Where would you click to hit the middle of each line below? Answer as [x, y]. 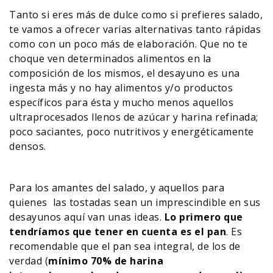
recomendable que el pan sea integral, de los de [125, 246]
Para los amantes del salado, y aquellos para [117, 188]
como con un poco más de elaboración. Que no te [128, 44]
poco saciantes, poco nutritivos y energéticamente [132, 132]
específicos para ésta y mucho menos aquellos [121, 102]
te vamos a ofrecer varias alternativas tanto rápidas [135, 29]
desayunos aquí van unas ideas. [85, 217]
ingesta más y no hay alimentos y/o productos [121, 88]
